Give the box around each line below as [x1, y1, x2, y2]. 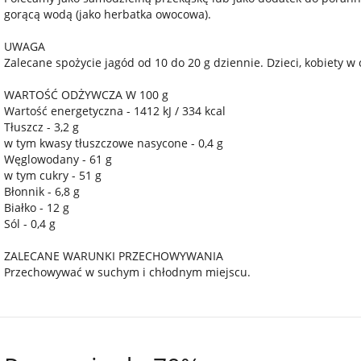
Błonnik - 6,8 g [4, 184, 80, 199]
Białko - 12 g [4, 200, 69, 215]
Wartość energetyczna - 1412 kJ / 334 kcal [4, 103, 226, 118]
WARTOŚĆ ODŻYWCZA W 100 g [4, 87, 168, 102]
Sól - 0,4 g [4, 216, 56, 231]
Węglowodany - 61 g [4, 151, 112, 167]
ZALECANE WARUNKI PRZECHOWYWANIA [4, 248, 223, 263]
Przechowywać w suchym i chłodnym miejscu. [4, 264, 251, 280]
